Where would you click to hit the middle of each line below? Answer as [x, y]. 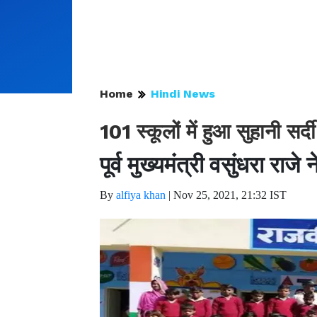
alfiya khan [141, 195]
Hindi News [183, 94]
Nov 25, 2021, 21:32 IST [230, 195]
